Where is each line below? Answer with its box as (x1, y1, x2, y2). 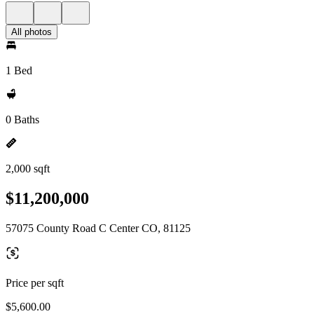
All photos (11, 27, 52, 37)
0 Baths (6, 114, 39, 125)
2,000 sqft (6, 163, 50, 175)
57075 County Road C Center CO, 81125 (6, 221, 191, 234)
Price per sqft (6, 276, 64, 289)
